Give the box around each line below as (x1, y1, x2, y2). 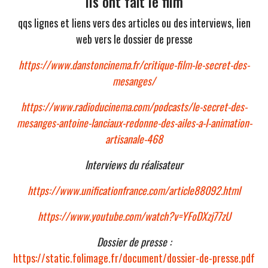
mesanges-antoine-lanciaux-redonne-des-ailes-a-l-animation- (16, 115, 252, 131)
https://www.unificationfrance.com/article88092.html (28, 182, 240, 199)
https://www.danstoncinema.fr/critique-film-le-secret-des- (19, 57, 249, 73)
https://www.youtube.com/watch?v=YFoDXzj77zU (37, 208, 231, 224)
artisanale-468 (105, 131, 163, 147)
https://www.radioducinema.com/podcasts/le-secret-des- (21, 99, 247, 115)
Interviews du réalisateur (85, 157, 183, 173)
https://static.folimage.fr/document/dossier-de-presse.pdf (13, 250, 255, 266)
